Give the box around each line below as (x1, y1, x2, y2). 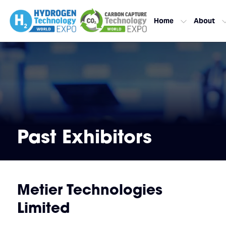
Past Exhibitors (17, 124, 152, 148)
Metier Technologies (17, 180, 162, 199)
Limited (17, 198, 70, 217)
